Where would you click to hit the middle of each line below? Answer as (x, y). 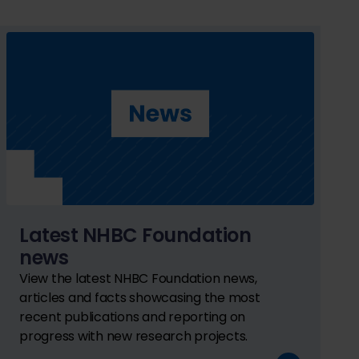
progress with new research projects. (133, 336)
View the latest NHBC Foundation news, (138, 278)
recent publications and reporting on (132, 317)
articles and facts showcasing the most (140, 297)
